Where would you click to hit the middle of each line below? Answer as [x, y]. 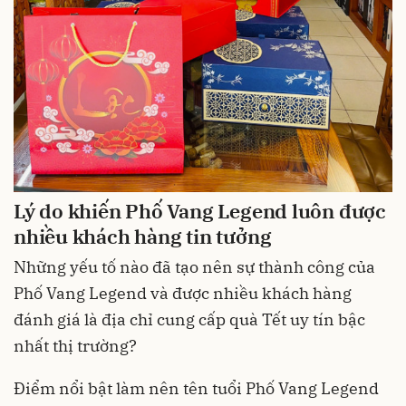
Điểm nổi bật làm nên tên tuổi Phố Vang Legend [196, 389]
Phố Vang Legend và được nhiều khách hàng [183, 294]
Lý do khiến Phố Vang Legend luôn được [200, 210]
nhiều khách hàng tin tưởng [143, 236]
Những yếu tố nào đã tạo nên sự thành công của [194, 267]
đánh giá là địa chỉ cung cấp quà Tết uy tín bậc [189, 320]
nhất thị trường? [75, 346]
